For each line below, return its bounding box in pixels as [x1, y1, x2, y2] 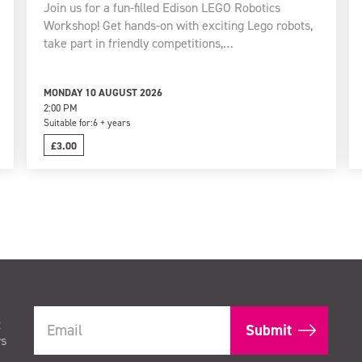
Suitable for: [43, 116, 93, 129]
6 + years [92, 116, 131, 129]
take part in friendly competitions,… [43, 34, 234, 52]
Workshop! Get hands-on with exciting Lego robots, [43, 16, 313, 34]
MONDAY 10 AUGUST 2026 [43, 85, 162, 99]
